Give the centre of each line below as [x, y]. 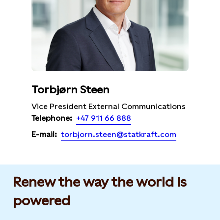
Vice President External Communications [109, 106]
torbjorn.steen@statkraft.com [119, 134]
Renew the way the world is [100, 181]
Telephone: [52, 118]
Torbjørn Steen [70, 89]
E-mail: [44, 135]
